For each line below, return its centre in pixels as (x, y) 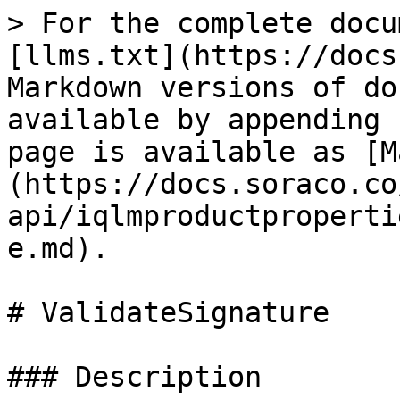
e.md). (58, 248)
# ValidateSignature (168, 312)
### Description (134, 377)
